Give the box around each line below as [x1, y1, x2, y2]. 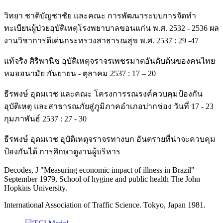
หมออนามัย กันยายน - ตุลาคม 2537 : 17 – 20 [4, 69, 156, 78]
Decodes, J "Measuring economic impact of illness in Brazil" [4, 165, 195, 174]
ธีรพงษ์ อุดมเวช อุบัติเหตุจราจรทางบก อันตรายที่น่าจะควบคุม [4, 134, 216, 143]
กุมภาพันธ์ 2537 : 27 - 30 [4, 114, 87, 123]
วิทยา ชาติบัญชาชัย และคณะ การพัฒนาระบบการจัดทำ [4, 11, 196, 20]
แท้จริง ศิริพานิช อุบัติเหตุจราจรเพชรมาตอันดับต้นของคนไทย [4, 56, 215, 65]
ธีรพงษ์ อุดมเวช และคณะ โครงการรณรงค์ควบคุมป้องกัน [4, 89, 203, 98]
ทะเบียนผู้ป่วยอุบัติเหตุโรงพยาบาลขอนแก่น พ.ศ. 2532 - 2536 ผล [4, 23, 219, 32]
